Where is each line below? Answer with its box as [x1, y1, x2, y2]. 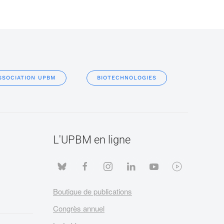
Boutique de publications [53, 185, 132, 196]
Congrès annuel [53, 202, 104, 213]
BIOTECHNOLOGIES [97, 74, 156, 81]
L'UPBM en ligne [53, 133, 130, 146]
